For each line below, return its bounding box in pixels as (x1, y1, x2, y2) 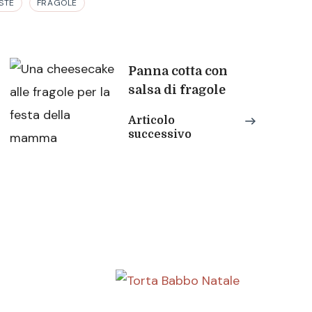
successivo (128, 127, 192, 141)
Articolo (128, 114, 175, 127)
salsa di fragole (128, 82, 226, 97)
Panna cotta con (128, 63, 228, 78)
